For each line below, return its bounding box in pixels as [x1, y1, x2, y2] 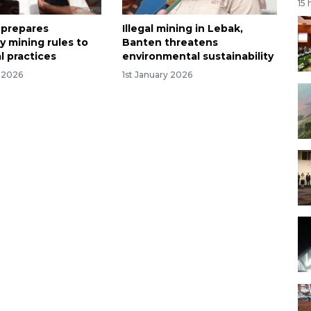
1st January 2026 [121, 69, 192, 80]
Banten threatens [121, 35, 218, 49]
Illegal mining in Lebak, [121, 22, 243, 35]
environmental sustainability [121, 49, 274, 62]
